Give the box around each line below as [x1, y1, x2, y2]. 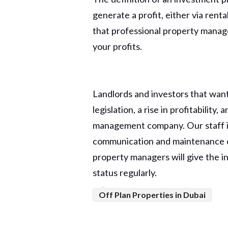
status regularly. [93, 167, 157, 178]
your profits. [93, 41, 142, 52]
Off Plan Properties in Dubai [99, 190, 206, 199]
